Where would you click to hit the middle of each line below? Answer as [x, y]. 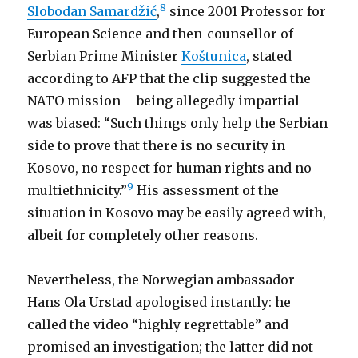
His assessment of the [207, 190]
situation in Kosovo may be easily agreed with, [177, 213]
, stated [269, 56]
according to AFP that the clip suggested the [169, 78]
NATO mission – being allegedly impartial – [170, 101]
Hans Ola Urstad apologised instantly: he [159, 302]
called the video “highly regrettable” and [158, 324]
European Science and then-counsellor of [161, 34]
